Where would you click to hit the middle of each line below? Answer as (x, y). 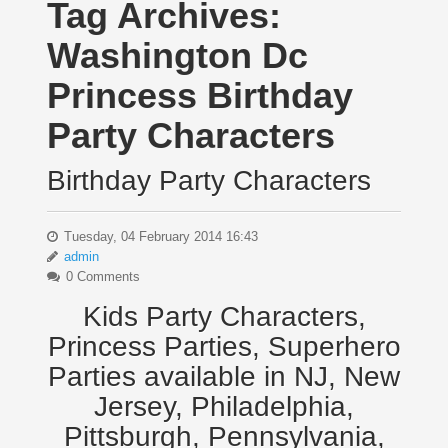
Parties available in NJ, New (224, 377)
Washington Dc (177, 56)
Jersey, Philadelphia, (224, 407)
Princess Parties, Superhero (224, 347)
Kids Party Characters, (224, 317)
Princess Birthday (199, 96)
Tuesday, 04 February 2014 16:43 (158, 237)
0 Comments (100, 277)
